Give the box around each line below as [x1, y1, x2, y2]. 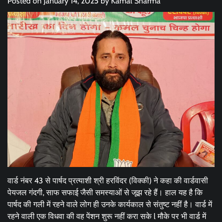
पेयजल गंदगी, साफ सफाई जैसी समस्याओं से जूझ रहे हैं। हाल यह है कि [7, 188, 203, 198]
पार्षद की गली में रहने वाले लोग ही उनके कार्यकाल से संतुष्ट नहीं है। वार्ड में [7, 200, 212, 210]
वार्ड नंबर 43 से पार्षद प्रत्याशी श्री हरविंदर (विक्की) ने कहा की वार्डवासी [7, 176, 208, 186]
